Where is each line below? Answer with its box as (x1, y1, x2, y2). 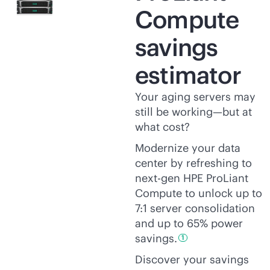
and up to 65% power (135, 216, 243, 230)
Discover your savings (135, 252, 249, 266)
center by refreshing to (135, 155, 252, 170)
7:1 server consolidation (135, 201, 255, 215)
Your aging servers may (135, 89, 256, 104)
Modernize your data (135, 140, 240, 155)
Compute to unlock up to (135, 186, 262, 200)
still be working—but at (135, 104, 252, 119)
